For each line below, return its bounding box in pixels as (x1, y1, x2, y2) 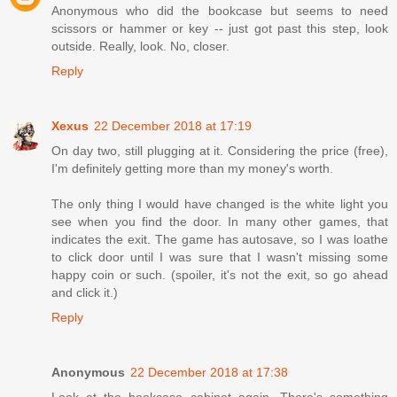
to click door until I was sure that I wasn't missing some (51, 249, 388, 264)
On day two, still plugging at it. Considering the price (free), (51, 143, 388, 158)
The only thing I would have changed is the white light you (51, 196, 388, 211)
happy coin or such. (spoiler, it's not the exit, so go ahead (51, 267, 388, 282)
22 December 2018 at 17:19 (94, 118, 252, 133)
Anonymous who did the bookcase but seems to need (51, 3, 388, 18)
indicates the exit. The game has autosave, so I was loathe (51, 231, 388, 246)
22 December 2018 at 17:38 (130, 364, 288, 379)
